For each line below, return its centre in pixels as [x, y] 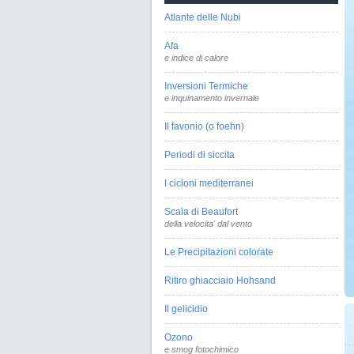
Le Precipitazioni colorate [219, 252]
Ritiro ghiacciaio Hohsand [220, 281]
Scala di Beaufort [201, 212]
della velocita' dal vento [208, 224]
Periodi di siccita [200, 155]
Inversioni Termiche [206, 86]
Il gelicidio [186, 309]
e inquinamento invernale [212, 98]
